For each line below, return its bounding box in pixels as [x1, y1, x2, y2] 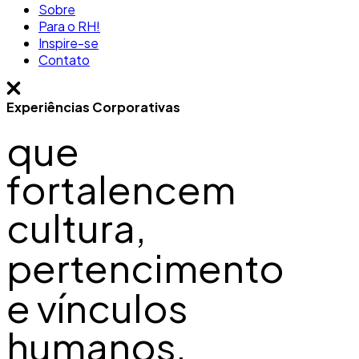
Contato [38, 51, 90, 68]
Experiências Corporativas [6, 99, 180, 116]
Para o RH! [38, 18, 100, 34]
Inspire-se [38, 34, 99, 51]
